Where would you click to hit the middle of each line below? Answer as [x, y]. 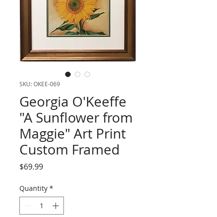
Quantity [33, 188]
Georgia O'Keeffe [73, 101]
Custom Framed [70, 149]
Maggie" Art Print [73, 133]
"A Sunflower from [76, 117]
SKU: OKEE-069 [40, 84]
